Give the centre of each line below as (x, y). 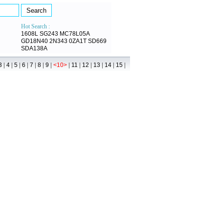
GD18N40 (34, 41)
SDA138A (34, 48)
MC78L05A (75, 34)
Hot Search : (35, 26)
